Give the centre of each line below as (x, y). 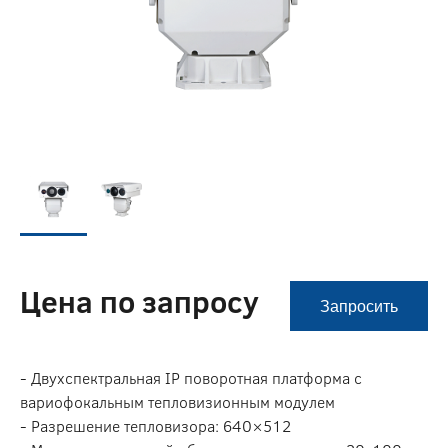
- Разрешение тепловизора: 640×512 (155, 425)
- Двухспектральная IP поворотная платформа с (191, 377)
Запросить (359, 306)
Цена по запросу (139, 301)
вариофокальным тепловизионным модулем (177, 401)
